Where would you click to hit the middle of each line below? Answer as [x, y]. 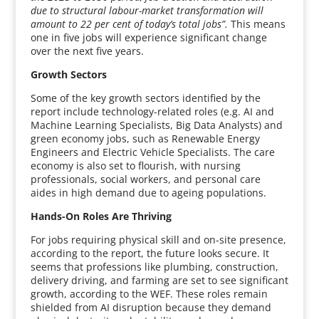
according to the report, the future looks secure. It [150, 253]
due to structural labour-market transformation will [147, 10]
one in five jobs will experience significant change [148, 37]
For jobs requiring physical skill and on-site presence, [158, 240]
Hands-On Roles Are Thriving [101, 216]
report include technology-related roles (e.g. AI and [152, 111]
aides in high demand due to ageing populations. [148, 193]
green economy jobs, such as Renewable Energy [145, 138]
